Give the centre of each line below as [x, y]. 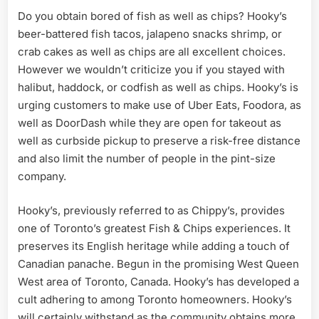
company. [42, 177]
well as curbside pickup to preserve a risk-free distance [159, 141]
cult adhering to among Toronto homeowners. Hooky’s [155, 299]
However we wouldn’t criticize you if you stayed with [151, 70]
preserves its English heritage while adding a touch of [154, 246]
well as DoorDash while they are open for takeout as [150, 123]
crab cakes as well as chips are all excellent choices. [152, 52]
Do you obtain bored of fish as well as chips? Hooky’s [152, 16]
